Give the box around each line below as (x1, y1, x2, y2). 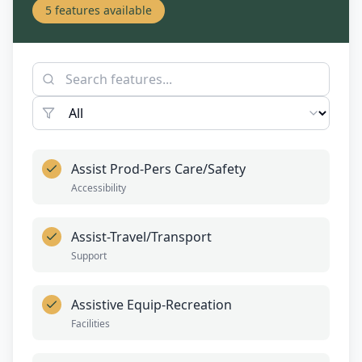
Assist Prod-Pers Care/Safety (71, 160, 246, 178)
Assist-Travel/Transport (71, 228, 212, 246)
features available (52, 2, 152, 18)
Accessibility (71, 181, 126, 195)
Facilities (71, 317, 110, 330)
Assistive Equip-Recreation (71, 296, 232, 314)
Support (71, 249, 107, 263)
